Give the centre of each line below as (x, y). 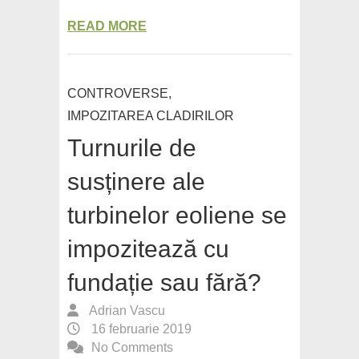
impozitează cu (148, 249)
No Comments (132, 348)
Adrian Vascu (126, 311)
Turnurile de (132, 148)
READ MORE (107, 26)
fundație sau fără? (164, 283)
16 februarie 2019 (140, 329)
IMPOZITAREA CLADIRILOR (151, 116)
